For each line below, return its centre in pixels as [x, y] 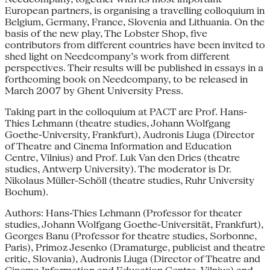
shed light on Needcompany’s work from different [117, 56]
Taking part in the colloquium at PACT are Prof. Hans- [126, 111]
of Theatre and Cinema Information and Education [118, 146]
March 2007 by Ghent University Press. [94, 90]
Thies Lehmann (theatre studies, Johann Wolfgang [118, 123]
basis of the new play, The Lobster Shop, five [106, 33]
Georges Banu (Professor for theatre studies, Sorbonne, [131, 236]
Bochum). [27, 192]
